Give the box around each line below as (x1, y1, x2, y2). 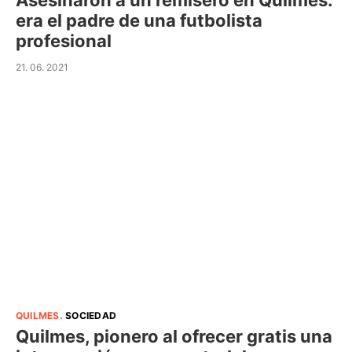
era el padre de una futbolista (16, 10, 262, 31)
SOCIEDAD (65, 309, 117, 321)
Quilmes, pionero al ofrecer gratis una (16, 325, 332, 346)
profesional (16, 31, 112, 51)
